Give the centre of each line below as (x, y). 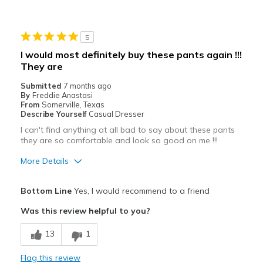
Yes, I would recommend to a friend (140, 191)
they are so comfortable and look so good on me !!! (119, 141)
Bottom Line (46, 191)
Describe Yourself (54, 114)
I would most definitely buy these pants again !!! (131, 55)
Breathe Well (46, 222)
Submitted (42, 86)
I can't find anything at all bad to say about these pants (127, 130)
